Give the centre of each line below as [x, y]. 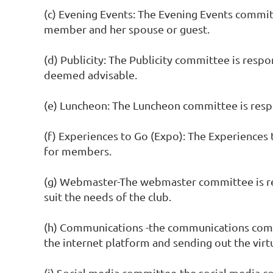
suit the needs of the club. [108, 197]
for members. [78, 151]
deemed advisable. [90, 75]
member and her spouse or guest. [127, 29]
